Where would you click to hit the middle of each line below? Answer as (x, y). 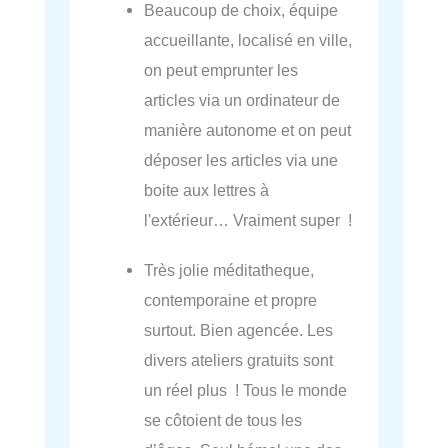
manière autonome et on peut (248, 130)
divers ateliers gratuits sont (239, 360)
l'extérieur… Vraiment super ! (248, 220)
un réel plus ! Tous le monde (246, 390)
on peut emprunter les (221, 70)
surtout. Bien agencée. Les (239, 330)
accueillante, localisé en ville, (248, 40)
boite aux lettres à (207, 190)
